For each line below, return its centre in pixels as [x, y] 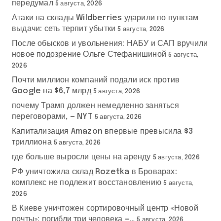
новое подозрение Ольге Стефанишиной [89, 54]
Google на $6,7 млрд [52, 91]
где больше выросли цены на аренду [81, 157]
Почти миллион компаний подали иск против [96, 80]
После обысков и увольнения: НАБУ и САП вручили [110, 43]
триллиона [32, 142]
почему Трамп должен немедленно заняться [95, 106]
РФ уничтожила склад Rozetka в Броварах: [94, 172]
